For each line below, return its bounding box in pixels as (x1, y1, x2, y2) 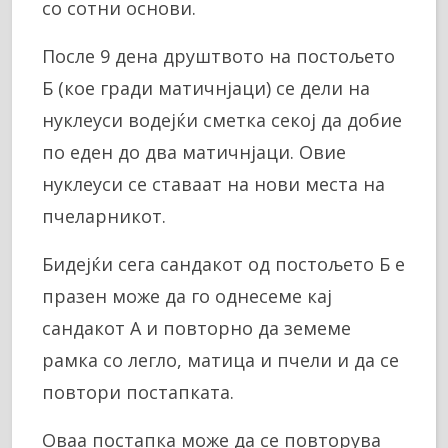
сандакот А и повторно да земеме (42, 315, 351, 340)
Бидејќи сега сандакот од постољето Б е (42, 251, 405, 276)
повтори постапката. (42, 379, 234, 404)
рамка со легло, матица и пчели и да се (42, 347, 399, 372)
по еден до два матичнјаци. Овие (42, 139, 346, 164)
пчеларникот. (42, 203, 166, 228)
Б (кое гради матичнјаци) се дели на (42, 75, 370, 100)
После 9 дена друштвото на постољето (42, 43, 395, 68)
